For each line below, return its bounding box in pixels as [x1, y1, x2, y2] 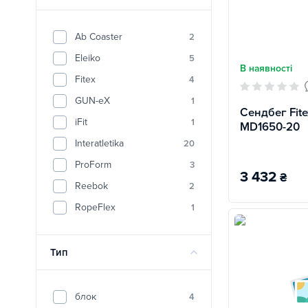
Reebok [75, 180, 108, 192]
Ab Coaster [75, 31, 122, 43]
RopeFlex [75, 201, 115, 213]
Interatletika [75, 137, 124, 149]
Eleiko [75, 52, 100, 64]
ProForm [75, 159, 111, 170]
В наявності [240, 63, 292, 74]
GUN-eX [75, 95, 110, 107]
